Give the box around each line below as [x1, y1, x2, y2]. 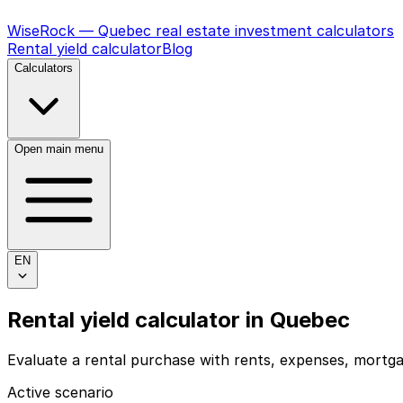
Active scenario [7, 382, 113, 401]
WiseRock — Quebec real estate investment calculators [7, 22, 394, 40]
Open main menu [14, 142, 103, 156]
